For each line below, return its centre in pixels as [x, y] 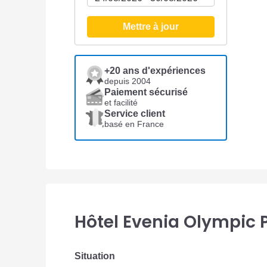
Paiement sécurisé [146, 92]
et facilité [121, 103]
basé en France [134, 124]
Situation [95, 256]
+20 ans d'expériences [155, 71]
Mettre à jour [150, 27]
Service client [135, 114]
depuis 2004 [128, 81]
